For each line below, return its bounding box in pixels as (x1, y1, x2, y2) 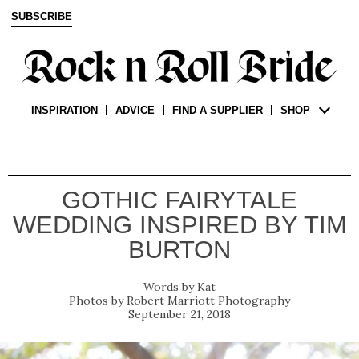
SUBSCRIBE (11, 10, 72, 22)
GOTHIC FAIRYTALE (62, 186, 297, 215)
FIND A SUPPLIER (171, 104, 263, 117)
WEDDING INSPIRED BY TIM (12, 211, 347, 240)
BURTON (128, 236, 231, 264)
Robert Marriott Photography (127, 293, 290, 309)
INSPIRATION (30, 104, 98, 117)
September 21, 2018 (128, 307, 231, 322)
